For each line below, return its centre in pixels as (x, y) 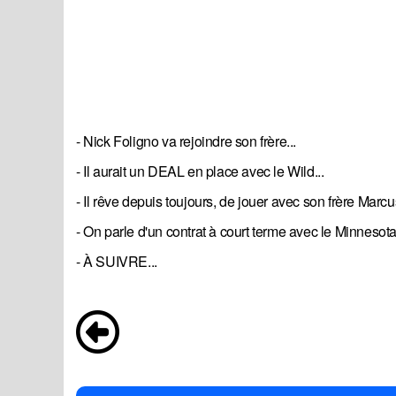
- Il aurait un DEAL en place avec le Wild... (200, 171)
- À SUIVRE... (117, 262)
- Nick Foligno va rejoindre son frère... (186, 141)
